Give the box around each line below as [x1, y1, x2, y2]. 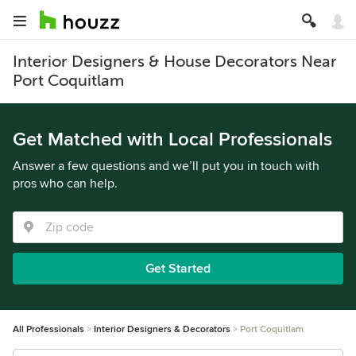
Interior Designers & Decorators [94, 323, 230, 335]
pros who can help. [13, 176, 118, 192]
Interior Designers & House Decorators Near [13, 52, 337, 71]
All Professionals [13, 323, 84, 335]
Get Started [145, 261, 211, 277]
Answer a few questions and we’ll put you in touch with [13, 158, 319, 174]
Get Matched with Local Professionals [13, 128, 332, 151]
